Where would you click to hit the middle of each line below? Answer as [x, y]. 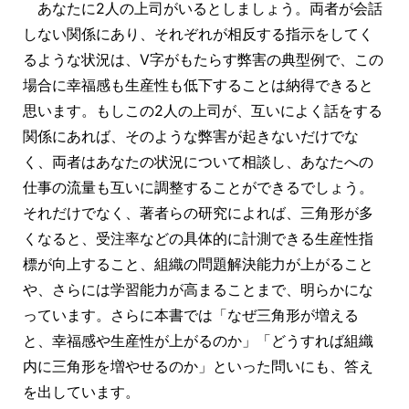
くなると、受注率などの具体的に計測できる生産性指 [198, 239]
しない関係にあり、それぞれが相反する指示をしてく [198, 34]
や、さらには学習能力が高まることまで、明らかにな [198, 290]
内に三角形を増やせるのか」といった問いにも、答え [198, 367]
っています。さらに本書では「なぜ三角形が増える [190, 315]
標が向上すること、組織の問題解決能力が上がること [198, 264]
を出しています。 [81, 392]
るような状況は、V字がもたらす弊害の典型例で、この [203, 60]
